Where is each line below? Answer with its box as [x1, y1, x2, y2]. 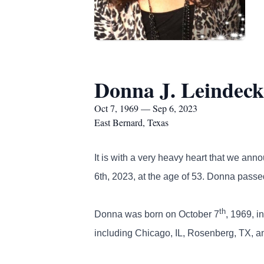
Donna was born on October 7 [94, 209, 219, 219]
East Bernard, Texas [94, 116, 169, 128]
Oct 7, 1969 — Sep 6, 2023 [94, 102, 197, 114]
